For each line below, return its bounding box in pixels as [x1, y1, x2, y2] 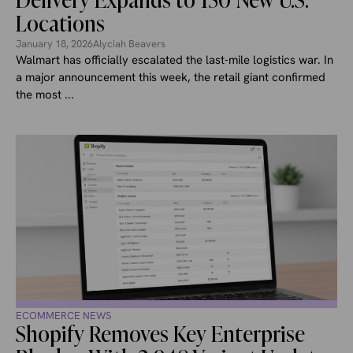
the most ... [16, 86, 74, 102]
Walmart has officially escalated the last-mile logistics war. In [16, 51, 333, 68]
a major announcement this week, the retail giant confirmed [16, 69, 325, 85]
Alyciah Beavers [93, 36, 165, 50]
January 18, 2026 [16, 36, 93, 50]
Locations [16, 10, 105, 37]
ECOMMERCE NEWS [16, 308, 111, 322]
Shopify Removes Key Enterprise [16, 321, 305, 347]
